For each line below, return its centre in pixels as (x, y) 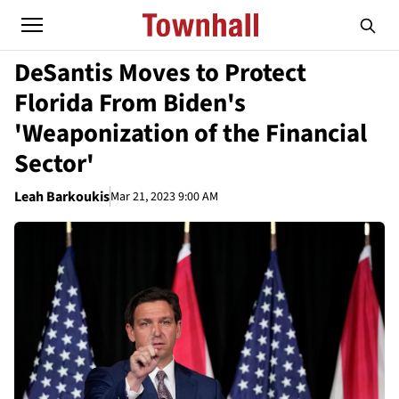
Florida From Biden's (130, 103)
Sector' (54, 164)
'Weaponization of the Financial (191, 134)
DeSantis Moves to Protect (160, 73)
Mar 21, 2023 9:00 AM (164, 196)
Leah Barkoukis (62, 197)
